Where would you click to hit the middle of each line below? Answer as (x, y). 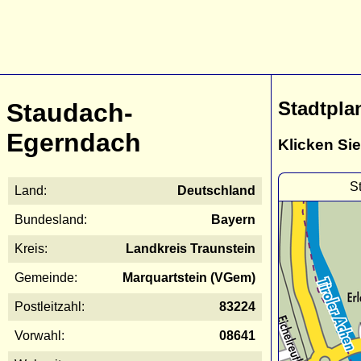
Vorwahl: (39, 335)
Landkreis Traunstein (191, 248)
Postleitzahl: (50, 306)
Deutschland (216, 190)
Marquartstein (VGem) (189, 277)
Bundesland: (51, 219)
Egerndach (74, 143)
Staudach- (70, 113)
